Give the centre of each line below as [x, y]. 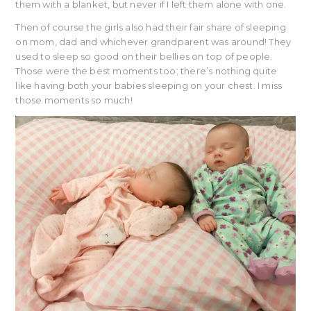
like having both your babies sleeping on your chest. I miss [149, 86]
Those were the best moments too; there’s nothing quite [146, 71]
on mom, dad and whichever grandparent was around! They [153, 42]
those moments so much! [74, 100]
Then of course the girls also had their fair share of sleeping [151, 27]
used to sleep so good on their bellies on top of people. [144, 57]
